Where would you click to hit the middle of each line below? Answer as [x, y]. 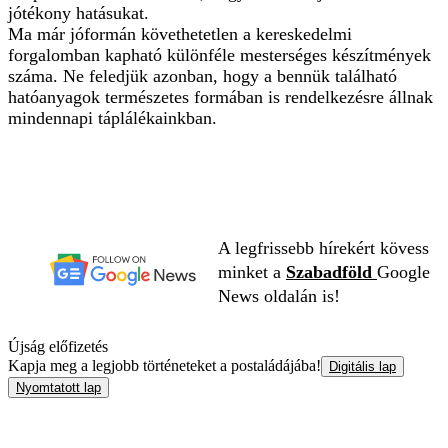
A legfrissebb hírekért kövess [323, 247]
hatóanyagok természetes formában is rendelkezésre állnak [220, 96]
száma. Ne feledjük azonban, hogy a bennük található [202, 75]
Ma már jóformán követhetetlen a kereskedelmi [180, 33]
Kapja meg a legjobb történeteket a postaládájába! [164, 365]
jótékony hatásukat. [78, 12]
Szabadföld [331, 271]
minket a [252, 271]
